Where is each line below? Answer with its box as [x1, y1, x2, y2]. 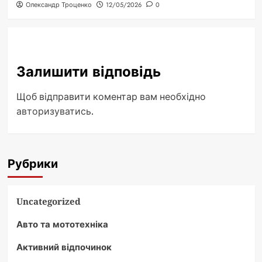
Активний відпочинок [16, 240, 112, 253]
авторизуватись [16, 104, 91, 118]
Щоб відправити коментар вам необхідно [16, 89, 206, 103]
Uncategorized [16, 195, 81, 207]
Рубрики [7, 155, 58, 173]
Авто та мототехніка [16, 218, 108, 230]
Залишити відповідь [16, 61, 161, 82]
